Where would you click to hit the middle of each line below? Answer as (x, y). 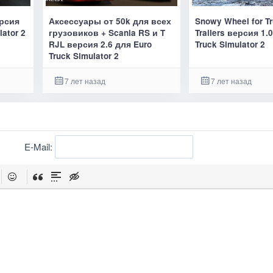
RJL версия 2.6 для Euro (100, 44)
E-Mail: (39, 147)
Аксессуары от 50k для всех (110, 21)
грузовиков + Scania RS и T (107, 32)
